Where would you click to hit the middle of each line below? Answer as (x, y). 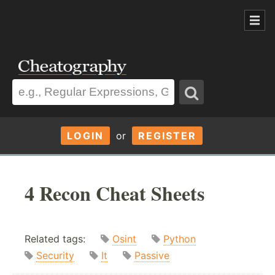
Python (180, 239)
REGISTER (167, 135)
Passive (152, 256)
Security (55, 256)
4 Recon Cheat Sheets (114, 193)
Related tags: (63, 239)
